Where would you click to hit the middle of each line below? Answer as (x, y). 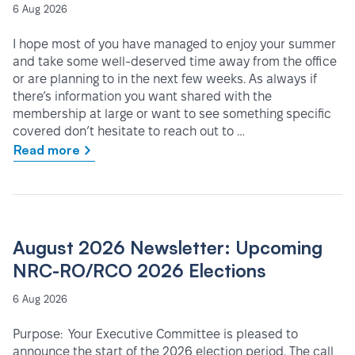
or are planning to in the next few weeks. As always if (165, 79)
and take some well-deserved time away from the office (175, 62)
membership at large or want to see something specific (172, 114)
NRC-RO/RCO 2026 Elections (139, 271)
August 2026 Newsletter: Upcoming (168, 248)
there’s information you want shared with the (142, 97)
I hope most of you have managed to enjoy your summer (174, 44)
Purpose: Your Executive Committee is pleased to (155, 334)
